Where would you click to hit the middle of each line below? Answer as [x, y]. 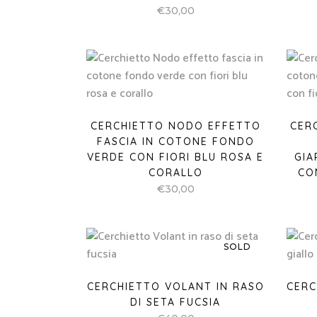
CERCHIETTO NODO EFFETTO [175, 126]
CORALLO [175, 173]
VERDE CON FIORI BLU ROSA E [176, 157]
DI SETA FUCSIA [176, 302]
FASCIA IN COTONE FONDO [175, 142]
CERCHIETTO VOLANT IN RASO [175, 287]
